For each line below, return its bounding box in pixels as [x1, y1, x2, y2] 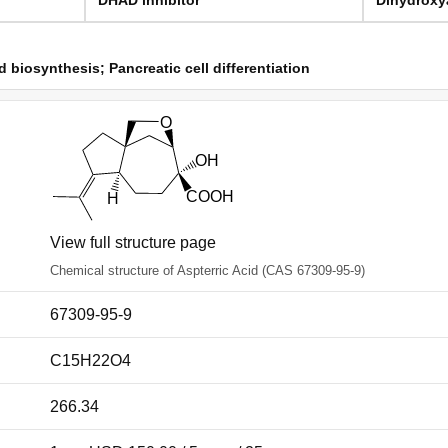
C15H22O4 [50, 352, 131, 369]
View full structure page [50, 234, 216, 251]
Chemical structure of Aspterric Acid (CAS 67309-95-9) [50, 263, 365, 278]
